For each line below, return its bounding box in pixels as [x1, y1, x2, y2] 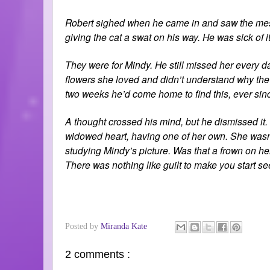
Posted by [65, 221, 101, 231]
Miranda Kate [101, 221, 149, 231]
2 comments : [65, 248, 130, 260]
